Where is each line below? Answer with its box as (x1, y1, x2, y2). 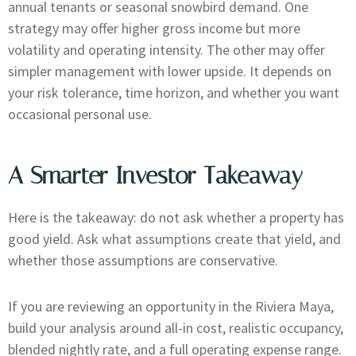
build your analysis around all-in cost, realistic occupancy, (8, 319, 343, 338)
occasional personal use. (8, 104, 152, 123)
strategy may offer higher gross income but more (8, 18, 300, 37)
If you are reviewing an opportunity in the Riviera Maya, (8, 297, 334, 316)
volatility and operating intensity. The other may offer (8, 40, 325, 59)
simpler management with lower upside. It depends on (8, 61, 331, 80)
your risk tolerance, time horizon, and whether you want (8, 83, 339, 102)
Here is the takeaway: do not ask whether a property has (8, 207, 344, 226)
